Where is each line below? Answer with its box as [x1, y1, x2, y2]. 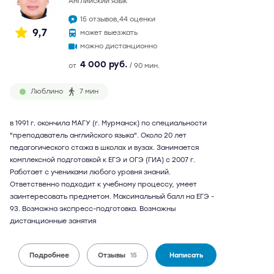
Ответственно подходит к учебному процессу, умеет [10, 180, 197, 188]
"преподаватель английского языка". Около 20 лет [10, 131, 187, 139]
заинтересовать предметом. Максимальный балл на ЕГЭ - [10, 193, 214, 201]
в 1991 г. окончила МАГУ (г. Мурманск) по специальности [10, 119, 207, 127]
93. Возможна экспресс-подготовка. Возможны [10, 205, 176, 213]
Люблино [31, 87, 63, 95]
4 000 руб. [80, 59, 128, 70]
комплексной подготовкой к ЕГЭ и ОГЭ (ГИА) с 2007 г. [10, 156, 195, 164]
